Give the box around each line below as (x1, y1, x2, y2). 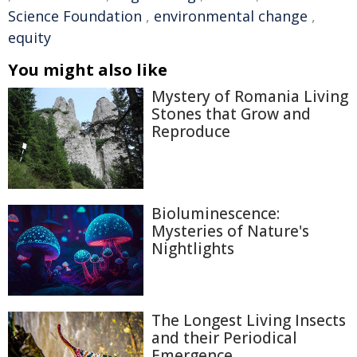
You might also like (8, 59, 167, 81)
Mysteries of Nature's (151, 221, 309, 242)
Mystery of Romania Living (151, 86, 348, 108)
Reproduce (151, 121, 230, 143)
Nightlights (151, 238, 234, 260)
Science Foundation (8, 6, 142, 26)
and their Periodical (151, 327, 297, 348)
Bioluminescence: (151, 203, 280, 225)
